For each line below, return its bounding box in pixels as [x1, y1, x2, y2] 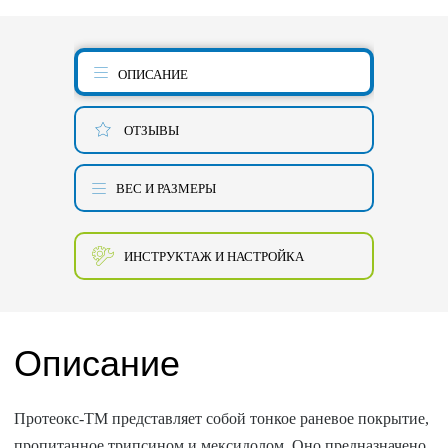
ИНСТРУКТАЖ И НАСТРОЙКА [123, 248, 304, 264]
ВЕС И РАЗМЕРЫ [115, 180, 216, 196]
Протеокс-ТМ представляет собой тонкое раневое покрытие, [14, 410, 430, 427]
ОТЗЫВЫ [123, 122, 179, 138]
